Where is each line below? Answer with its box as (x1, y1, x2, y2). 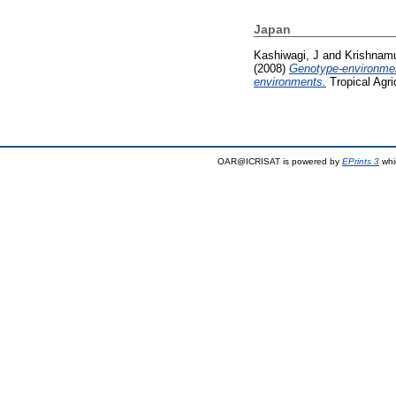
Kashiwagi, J (254, 48, 319, 62)
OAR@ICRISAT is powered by (217, 156, 342, 166)
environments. (254, 74, 326, 88)
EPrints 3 (342, 156, 379, 166)
